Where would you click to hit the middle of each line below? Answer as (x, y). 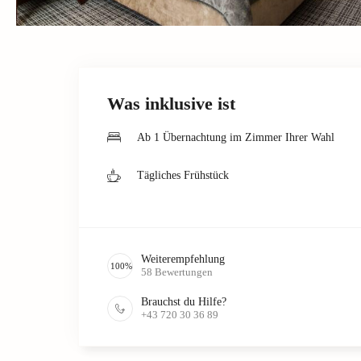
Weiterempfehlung (183, 259)
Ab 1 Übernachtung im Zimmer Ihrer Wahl (236, 137)
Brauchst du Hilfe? (184, 301)
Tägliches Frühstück (183, 175)
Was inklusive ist (171, 103)
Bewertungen (184, 272)
